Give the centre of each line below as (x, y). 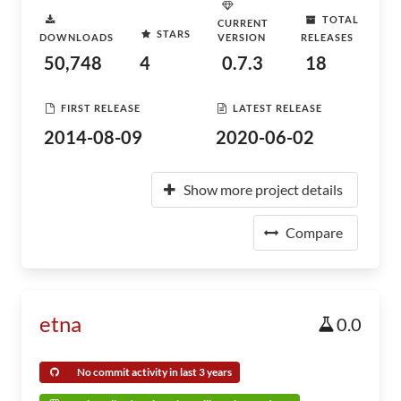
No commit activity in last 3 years (154, 372)
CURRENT (243, 23)
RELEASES (327, 37)
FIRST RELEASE (101, 107)
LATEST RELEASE (277, 107)
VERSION (242, 37)
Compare (314, 232)
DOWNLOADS (77, 37)
